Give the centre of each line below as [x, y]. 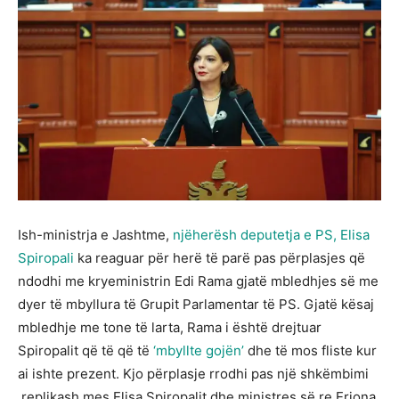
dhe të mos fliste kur [310, 351]
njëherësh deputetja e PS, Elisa [271, 235]
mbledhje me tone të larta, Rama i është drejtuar [170, 328]
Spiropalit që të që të [85, 351]
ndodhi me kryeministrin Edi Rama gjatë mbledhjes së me [198, 281]
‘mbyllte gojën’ [199, 351]
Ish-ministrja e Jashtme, [95, 235]
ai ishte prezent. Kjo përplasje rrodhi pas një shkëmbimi [193, 374]
